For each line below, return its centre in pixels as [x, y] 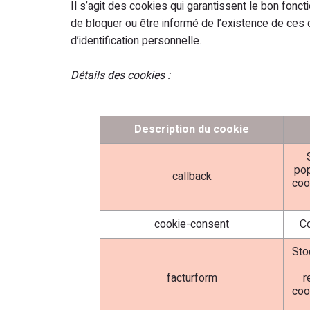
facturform [192, 278]
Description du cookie [192, 129]
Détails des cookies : [120, 75]
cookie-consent [192, 224]
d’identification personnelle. [136, 41]
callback [192, 176]
